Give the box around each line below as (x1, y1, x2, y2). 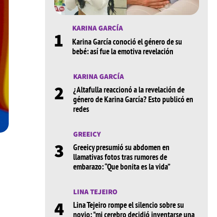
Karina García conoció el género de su (72, 36, 182, 47)
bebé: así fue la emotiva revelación (72, 46, 173, 57)
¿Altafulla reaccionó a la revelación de (73, 84, 185, 95)
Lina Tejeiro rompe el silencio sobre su (73, 200, 184, 211)
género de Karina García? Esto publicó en (73, 93, 193, 105)
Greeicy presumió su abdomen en (73, 142, 170, 153)
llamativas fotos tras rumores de (73, 152, 167, 163)
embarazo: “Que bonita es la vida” (73, 161, 170, 172)
